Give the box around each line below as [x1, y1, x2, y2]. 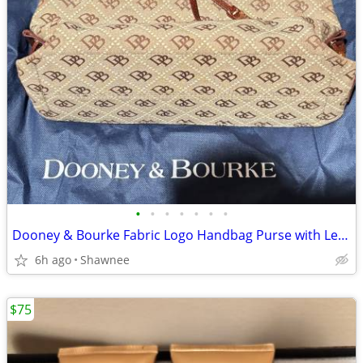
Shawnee [80, 252, 130, 267]
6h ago [35, 252, 71, 267]
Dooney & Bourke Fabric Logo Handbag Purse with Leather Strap [338, 226, 348, 244]
